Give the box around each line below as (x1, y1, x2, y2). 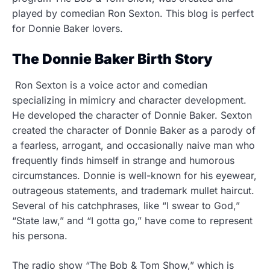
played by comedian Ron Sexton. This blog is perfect (12, 7, 254, 19)
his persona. (12, 230, 71, 242)
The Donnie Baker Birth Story (12, 51, 216, 67)
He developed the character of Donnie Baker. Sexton (12, 109, 252, 121)
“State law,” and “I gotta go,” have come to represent (12, 215, 253, 227)
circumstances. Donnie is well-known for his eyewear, (12, 169, 257, 181)
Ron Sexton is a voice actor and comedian (12, 79, 207, 91)
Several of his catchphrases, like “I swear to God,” (12, 199, 240, 212)
